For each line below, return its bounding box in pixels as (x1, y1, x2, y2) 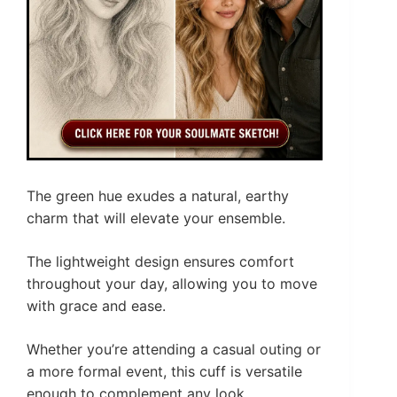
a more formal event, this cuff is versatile (27, 362, 302, 380)
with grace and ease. (27, 296, 166, 315)
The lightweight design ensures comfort (27, 252, 294, 270)
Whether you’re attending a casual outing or (27, 339, 321, 358)
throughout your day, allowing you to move (27, 274, 317, 292)
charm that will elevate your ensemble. (27, 208, 285, 227)
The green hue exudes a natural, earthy (27, 186, 289, 205)
